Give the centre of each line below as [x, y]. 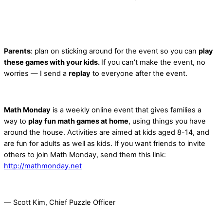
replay [80, 73]
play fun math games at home [78, 121]
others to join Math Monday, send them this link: [85, 155]
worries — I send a [36, 73]
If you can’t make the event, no [153, 62]
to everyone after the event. [139, 73]
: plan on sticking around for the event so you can [115, 51]
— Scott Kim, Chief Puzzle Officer [60, 203]
